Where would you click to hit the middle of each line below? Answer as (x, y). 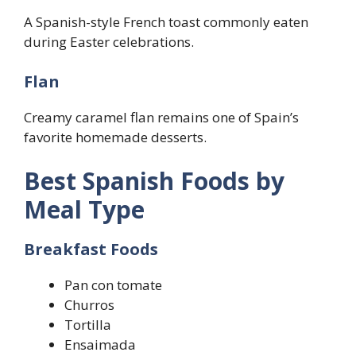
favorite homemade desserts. (115, 137)
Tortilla (88, 325)
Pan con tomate (113, 285)
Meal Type (84, 210)
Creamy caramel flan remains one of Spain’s (161, 117)
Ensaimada (100, 345)
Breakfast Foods (91, 250)
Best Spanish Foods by (154, 181)
